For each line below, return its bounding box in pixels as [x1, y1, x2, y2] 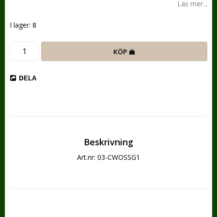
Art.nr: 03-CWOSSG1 [77, 153, 140, 162]
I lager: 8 [10, 20, 36, 30]
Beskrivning [84, 136, 133, 148]
